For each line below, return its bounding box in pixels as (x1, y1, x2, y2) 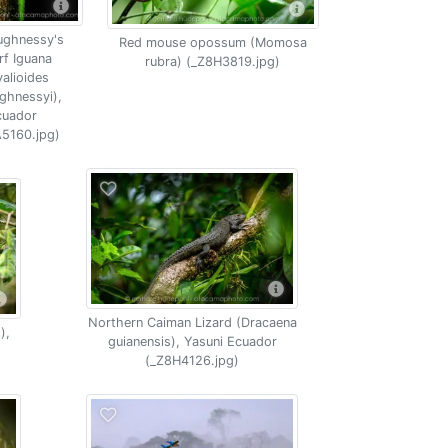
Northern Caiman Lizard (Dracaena (87, 315, 297, 330)
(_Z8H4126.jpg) (145, 353, 240, 368)
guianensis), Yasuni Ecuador (107, 334, 277, 349)
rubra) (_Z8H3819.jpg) (145, 53, 281, 69)
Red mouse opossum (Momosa (118, 34, 307, 50)
